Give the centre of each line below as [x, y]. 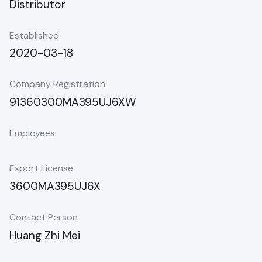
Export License [41, 168]
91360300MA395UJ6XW [73, 102]
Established [34, 35]
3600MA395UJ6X [55, 186]
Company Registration [57, 84]
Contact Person [44, 217]
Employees [32, 133]
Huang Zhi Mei [45, 235]
